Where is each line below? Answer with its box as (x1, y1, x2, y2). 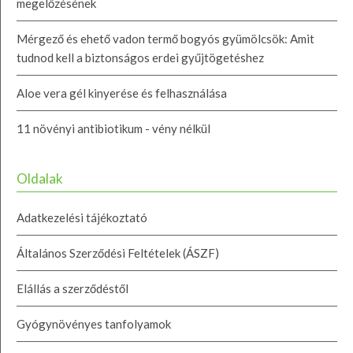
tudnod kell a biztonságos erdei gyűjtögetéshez (17, 50, 264, 65)
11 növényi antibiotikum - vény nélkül (17, 121, 210, 136)
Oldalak (17, 169, 63, 187)
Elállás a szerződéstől (17, 281, 128, 295)
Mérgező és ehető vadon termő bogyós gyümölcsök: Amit (17, 31, 314, 46)
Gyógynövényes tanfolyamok (17, 316, 171, 331)
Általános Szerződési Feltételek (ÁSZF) (17, 245, 219, 260)
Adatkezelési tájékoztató (17, 210, 147, 225)
